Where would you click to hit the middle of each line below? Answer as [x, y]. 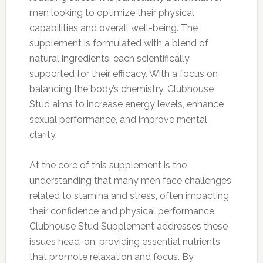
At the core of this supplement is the [108, 165]
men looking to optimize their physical [112, 12]
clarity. [43, 134]
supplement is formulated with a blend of [119, 43]
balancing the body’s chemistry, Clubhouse [121, 89]
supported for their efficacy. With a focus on [123, 73]
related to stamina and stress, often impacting [129, 195]
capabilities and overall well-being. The [113, 28]
